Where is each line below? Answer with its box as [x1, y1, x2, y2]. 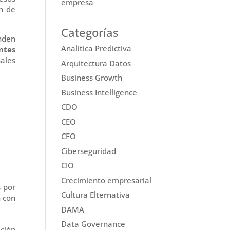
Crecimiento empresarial [61, 175, 152, 185]
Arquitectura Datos [61, 57, 131, 68]
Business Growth [61, 72, 123, 83]
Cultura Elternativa [61, 189, 130, 200]
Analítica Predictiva [61, 43, 132, 54]
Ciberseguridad [61, 145, 117, 156]
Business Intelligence [61, 87, 138, 98]
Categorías [61, 25, 119, 41]
